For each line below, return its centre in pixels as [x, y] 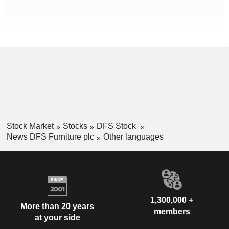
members [172, 211]
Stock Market [30, 126]
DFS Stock [117, 126]
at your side [57, 218]
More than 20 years [57, 207]
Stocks [75, 126]
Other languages [133, 136]
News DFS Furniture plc [50, 136]
